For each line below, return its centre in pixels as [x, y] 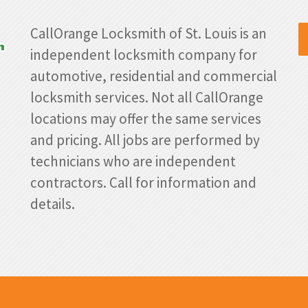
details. [53, 204]
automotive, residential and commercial [154, 76]
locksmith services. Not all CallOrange [147, 98]
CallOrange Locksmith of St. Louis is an [148, 34]
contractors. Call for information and [143, 183]
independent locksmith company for [145, 55]
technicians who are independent [133, 162]
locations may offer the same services [146, 119]
